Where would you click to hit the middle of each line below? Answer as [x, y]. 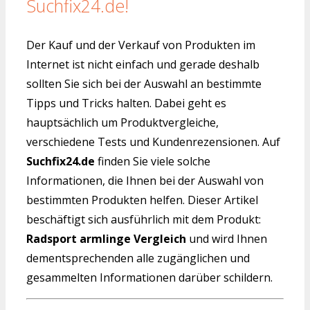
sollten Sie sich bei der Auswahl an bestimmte [144, 84]
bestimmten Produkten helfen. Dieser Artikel [142, 200]
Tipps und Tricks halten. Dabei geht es [126, 103]
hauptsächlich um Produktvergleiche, [122, 123]
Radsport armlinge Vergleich [106, 239]
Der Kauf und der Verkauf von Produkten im [141, 45]
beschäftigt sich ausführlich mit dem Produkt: [144, 220]
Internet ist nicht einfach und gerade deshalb [143, 65]
